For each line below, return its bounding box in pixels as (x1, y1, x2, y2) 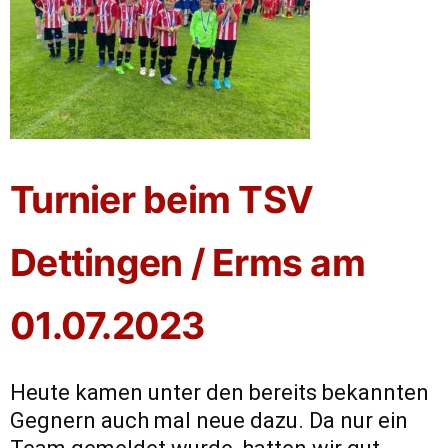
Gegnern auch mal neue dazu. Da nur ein (10, 408, 408, 434)
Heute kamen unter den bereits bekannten (10, 380, 429, 406)
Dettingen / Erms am (10, 240, 365, 286)
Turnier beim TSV (10, 177, 314, 223)
